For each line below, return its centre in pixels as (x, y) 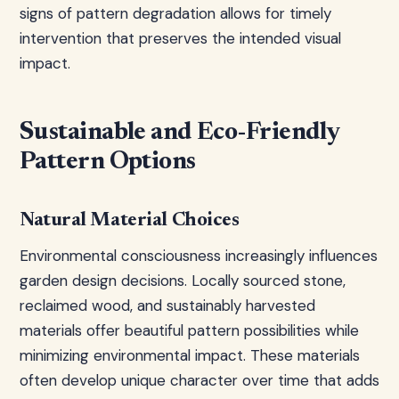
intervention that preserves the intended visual (180, 38)
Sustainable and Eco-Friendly (179, 133)
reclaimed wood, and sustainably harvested (167, 305)
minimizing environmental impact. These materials (190, 355)
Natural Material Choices (130, 221)
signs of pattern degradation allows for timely (175, 13)
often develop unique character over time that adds (199, 380)
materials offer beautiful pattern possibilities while (189, 330)
